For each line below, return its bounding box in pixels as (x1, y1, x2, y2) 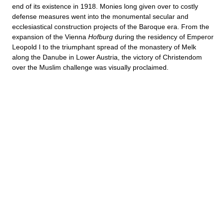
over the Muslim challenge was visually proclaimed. (12, 63, 169, 71)
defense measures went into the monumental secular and (12, 13, 188, 20)
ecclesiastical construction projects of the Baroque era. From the (12, 23, 209, 31)
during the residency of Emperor (113, 33, 214, 41)
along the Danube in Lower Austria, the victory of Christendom (12, 53, 202, 61)
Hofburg (88, 33, 113, 41)
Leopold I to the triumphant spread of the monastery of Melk (12, 43, 196, 51)
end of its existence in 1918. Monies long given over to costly (12, 2, 198, 10)
